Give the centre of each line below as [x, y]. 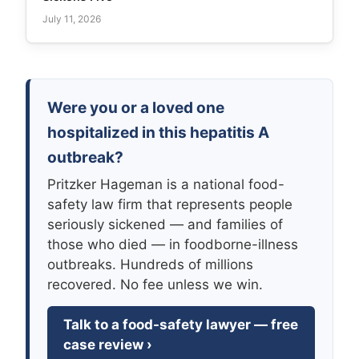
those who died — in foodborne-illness [173, 245]
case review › [108, 345]
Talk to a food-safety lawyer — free [181, 325]
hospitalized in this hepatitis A [158, 133]
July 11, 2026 [72, 19]
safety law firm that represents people [170, 205]
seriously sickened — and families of [165, 225]
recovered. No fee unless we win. [155, 285]
